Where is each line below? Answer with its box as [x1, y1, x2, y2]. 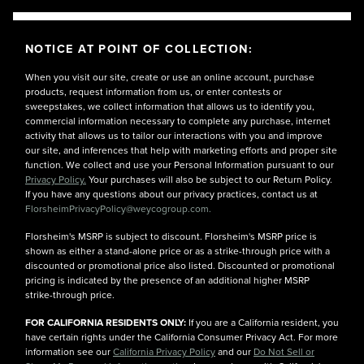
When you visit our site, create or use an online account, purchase [25, 70, 314, 84]
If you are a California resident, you [186, 315, 339, 330]
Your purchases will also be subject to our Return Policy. [86, 172, 332, 187]
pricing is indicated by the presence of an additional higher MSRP [25, 273, 310, 288]
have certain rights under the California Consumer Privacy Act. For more [25, 330, 338, 344]
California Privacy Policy [113, 344, 215, 359]
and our [215, 344, 253, 359]
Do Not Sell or [253, 344, 314, 359]
